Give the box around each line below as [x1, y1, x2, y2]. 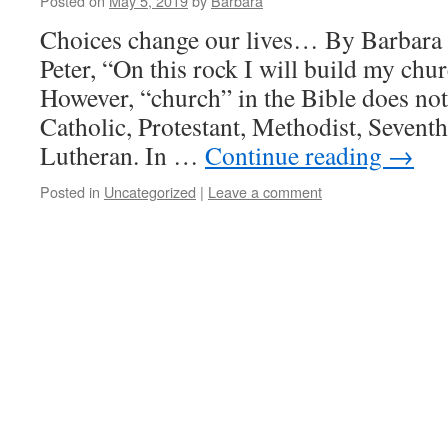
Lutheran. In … [40, 138, 205, 172]
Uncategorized [104, 181, 196, 202]
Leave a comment [208, 181, 322, 202]
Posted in [40, 181, 100, 202]
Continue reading [205, 138, 388, 172]
